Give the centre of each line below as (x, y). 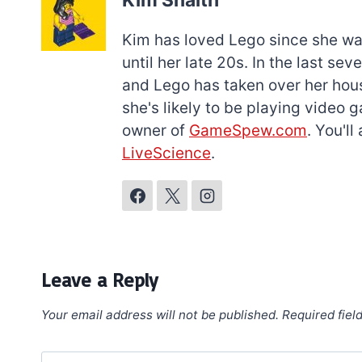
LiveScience (166, 154)
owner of (156, 131)
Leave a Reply (99, 279)
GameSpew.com (248, 131)
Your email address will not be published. (160, 315)
